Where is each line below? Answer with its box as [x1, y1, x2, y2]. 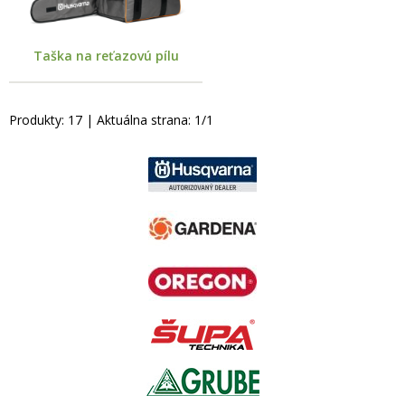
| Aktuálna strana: [82, 110, 194, 128]
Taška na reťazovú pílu [33, 46, 179, 64]
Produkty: [9, 110, 68, 128]
